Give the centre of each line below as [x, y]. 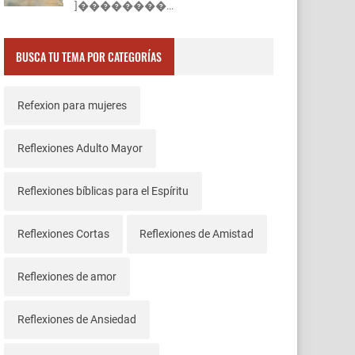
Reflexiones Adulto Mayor [80, 148]
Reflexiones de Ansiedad [76, 319]
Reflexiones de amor [67, 276]
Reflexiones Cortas [63, 233]
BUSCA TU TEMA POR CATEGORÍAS [89, 56]
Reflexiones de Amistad [197, 233]
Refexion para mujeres [72, 105]
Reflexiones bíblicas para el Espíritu [103, 191]
